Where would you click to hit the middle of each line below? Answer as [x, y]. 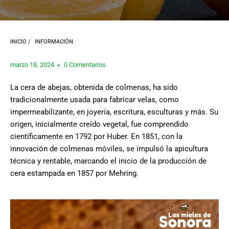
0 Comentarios [85, 65]
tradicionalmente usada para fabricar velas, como [95, 100]
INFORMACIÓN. [55, 42]
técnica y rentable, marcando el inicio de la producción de [108, 161]
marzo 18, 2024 [32, 65]
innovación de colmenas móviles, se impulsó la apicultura [109, 149]
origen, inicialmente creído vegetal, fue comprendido [99, 124]
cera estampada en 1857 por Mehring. [74, 173]
